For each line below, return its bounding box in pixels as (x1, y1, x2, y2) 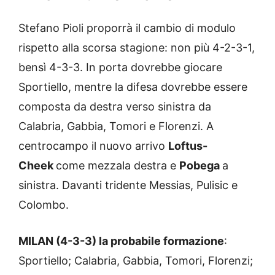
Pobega (179, 159, 222, 172)
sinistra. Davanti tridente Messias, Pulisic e (18, 179, 238, 192)
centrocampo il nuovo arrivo (18, 139, 168, 153)
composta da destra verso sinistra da (18, 100, 211, 114)
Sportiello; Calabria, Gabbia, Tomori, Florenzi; (18, 254, 253, 268)
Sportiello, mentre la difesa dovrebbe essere (18, 80, 247, 94)
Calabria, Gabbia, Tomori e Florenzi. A (18, 120, 214, 133)
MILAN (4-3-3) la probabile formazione (18, 234, 224, 248)
